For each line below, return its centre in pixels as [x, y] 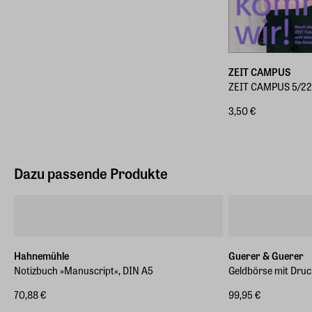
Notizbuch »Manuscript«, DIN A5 [84, 271]
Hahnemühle [41, 256]
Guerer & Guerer [266, 256]
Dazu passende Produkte [91, 173]
